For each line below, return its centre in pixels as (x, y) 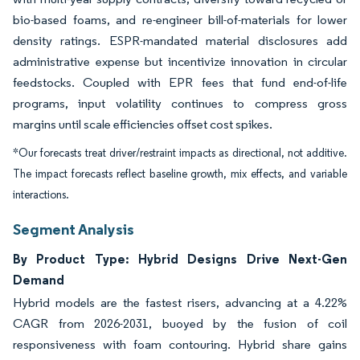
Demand (39, 280)
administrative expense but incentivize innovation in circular (180, 61)
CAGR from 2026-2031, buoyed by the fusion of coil (180, 323)
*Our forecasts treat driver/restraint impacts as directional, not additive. (180, 153)
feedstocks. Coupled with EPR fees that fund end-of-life (180, 82)
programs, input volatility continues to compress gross (180, 103)
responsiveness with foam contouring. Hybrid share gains (180, 344)
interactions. (41, 195)
